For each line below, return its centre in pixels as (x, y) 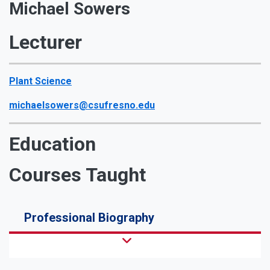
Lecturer (46, 42)
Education (52, 144)
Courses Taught (77, 174)
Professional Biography (89, 217)
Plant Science (40, 81)
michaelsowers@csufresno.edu (82, 105)
